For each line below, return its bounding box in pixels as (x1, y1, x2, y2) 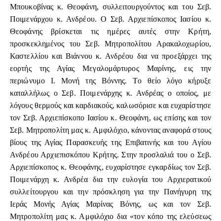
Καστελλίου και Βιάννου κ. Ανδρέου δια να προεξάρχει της (10, 52, 211, 61)
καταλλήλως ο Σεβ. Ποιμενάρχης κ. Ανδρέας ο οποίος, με (10, 89, 211, 98)
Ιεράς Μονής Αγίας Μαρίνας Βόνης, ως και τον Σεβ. (10, 200, 211, 209)
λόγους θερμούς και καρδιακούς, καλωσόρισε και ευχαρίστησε (10, 101, 211, 110)
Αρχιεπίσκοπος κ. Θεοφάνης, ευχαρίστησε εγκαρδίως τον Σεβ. (10, 163, 211, 172)
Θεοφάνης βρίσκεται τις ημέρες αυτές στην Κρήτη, (10, 27, 211, 36)
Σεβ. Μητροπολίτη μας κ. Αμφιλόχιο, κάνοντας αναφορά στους (10, 126, 211, 135)
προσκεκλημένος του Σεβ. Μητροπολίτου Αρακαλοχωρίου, (10, 39, 211, 48)
